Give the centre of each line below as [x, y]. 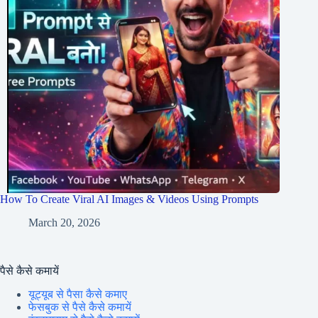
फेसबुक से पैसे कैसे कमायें [80, 307]
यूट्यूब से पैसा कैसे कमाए [78, 294]
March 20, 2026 [64, 222]
